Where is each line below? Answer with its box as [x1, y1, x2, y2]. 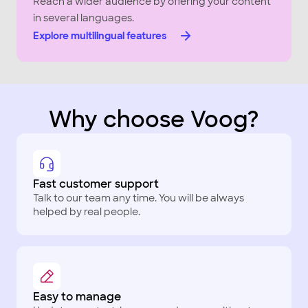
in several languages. [33, 12, 134, 24]
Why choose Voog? [49, 105, 259, 134]
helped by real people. [33, 206, 140, 218]
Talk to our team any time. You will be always [33, 192, 244, 204]
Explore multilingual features [33, 30, 166, 42]
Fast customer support [33, 177, 159, 191]
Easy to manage [33, 289, 121, 304]
